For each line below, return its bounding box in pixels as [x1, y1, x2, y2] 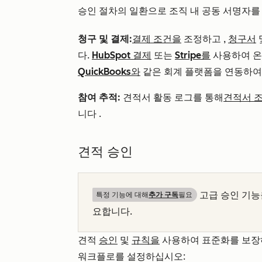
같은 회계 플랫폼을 [140, 66, 222, 78]
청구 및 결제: [78, 33, 132, 45]
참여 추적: [78, 92, 120, 104]
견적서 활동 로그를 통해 [120, 92, 223, 104]
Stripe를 [175, 50, 211, 61]
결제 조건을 [132, 33, 181, 45]
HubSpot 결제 [92, 50, 151, 61]
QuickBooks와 [78, 66, 140, 78]
